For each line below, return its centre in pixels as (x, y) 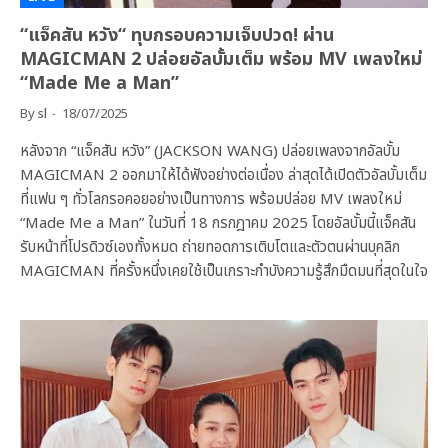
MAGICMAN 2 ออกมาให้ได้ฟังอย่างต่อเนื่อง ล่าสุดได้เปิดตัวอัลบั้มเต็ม (223, 175)
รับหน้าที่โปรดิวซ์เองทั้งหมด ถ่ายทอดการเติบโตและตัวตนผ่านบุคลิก (210, 247)
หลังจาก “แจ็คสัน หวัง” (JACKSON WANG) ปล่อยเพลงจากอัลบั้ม (210, 151)
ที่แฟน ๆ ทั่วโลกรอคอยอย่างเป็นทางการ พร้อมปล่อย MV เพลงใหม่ (211, 199)
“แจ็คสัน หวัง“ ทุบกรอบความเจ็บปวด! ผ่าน (177, 35)
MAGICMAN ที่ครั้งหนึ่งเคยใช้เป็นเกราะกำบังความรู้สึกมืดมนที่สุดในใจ (224, 271)
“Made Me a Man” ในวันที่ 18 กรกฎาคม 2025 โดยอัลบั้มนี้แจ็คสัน (218, 223)
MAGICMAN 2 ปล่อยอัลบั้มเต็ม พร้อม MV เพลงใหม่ (221, 59)
